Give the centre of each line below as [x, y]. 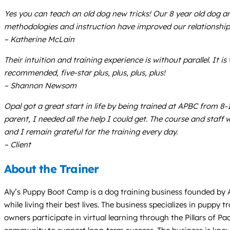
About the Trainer [52, 169]
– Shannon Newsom [40, 85]
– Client [17, 144]
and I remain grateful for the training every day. [91, 131]
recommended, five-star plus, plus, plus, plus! [85, 72]
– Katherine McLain [39, 39]
